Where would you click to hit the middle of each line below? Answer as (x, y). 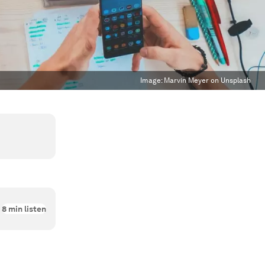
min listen (26, 209)
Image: (152, 80)
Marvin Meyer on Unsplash (207, 80)
